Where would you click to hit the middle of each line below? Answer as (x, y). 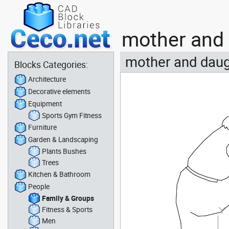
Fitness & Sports (67, 209)
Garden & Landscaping (63, 139)
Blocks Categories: (51, 64)
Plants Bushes (64, 151)
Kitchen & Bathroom (59, 174)
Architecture (47, 79)
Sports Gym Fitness (72, 115)
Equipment (45, 104)
